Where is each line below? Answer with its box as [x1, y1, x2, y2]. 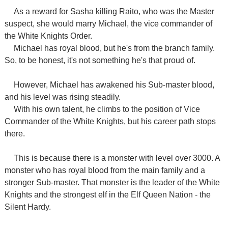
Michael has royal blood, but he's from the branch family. [13, 44, 215, 52]
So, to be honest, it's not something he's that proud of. [4, 56, 195, 65]
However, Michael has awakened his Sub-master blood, [13, 80, 214, 89]
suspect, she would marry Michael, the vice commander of [4, 19, 212, 28]
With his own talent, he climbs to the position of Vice [13, 105, 200, 113]
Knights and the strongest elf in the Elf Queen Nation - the [4, 190, 211, 199]
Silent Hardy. [4, 203, 51, 211]
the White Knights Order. [4, 32, 92, 40]
